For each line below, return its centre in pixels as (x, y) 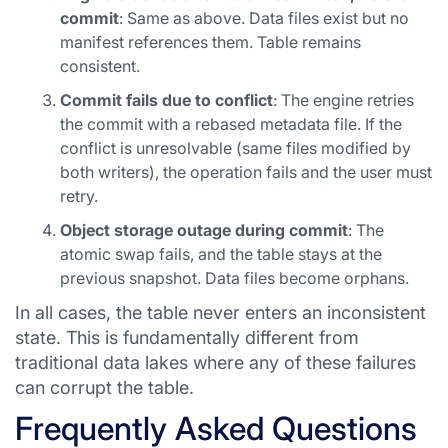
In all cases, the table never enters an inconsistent (220, 312)
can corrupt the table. (104, 387)
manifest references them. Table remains (210, 42)
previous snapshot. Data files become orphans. (234, 278)
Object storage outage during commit (204, 230)
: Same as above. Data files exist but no (264, 18)
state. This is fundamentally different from (187, 337)
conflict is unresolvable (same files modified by (235, 148)
